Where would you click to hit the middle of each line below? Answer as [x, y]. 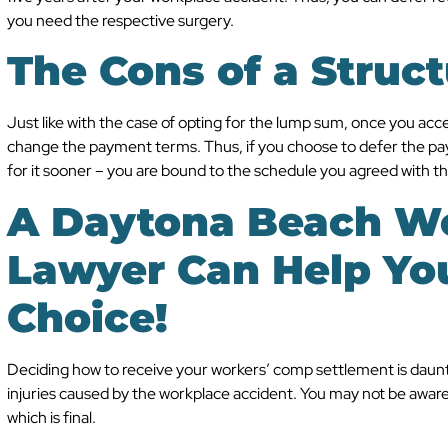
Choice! [87, 317]
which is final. [51, 417]
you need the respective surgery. [120, 20]
